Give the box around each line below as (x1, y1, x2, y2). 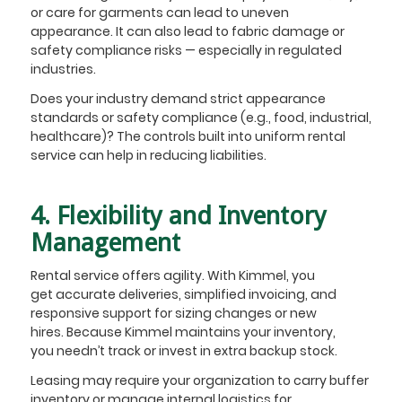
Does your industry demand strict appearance (30, 89, 326, 108)
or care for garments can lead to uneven (30, 3, 289, 22)
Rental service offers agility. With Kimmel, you (30, 267, 315, 285)
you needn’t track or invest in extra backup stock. (30, 342, 340, 361)
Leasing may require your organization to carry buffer (30, 371, 369, 390)
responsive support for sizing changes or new (30, 304, 317, 323)
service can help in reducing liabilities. (30, 145, 267, 164)
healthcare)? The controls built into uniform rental (30, 127, 345, 145)
